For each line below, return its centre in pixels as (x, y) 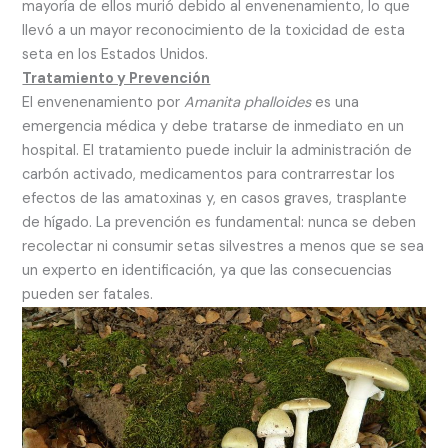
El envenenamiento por (103, 103)
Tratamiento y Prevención (116, 79)
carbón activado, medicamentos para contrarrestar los (209, 175)
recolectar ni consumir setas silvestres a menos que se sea (223, 247)
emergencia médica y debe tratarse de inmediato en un (213, 127)
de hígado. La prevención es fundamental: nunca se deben (219, 223)
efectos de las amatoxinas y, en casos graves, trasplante (215, 199)
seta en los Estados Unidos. (115, 55)
